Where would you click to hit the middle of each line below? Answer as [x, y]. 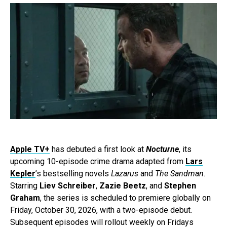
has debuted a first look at [98, 149]
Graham [25, 198]
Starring [25, 186]
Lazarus [125, 174]
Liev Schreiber [68, 186]
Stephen [180, 186]
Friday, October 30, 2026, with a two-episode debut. [101, 210]
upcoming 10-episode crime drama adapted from [98, 162]
